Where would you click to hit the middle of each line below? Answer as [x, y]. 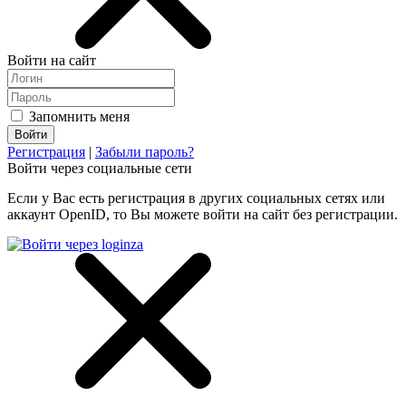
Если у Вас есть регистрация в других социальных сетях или [196, 198]
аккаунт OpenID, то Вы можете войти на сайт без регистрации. [203, 214]
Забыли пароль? [145, 152]
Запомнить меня [77, 116]
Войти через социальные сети [100, 168]
